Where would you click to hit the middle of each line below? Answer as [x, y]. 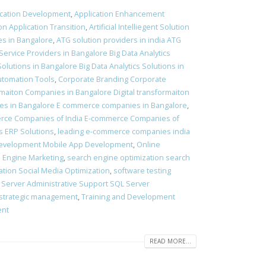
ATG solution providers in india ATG [119, 40]
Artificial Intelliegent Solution [139, 27]
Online [148, 145]
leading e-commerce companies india [124, 132]
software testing [142, 171]
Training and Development [128, 197]
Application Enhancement [119, 14]
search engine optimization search [129, 158]
